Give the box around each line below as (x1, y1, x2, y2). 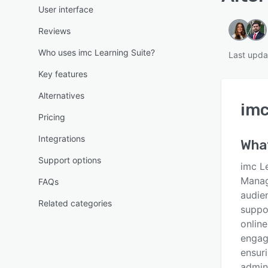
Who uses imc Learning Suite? (38, 47, 155, 57)
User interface (38, 4, 93, 14)
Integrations (38, 133, 85, 144)
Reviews (38, 26, 71, 36)
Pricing (38, 112, 65, 122)
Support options (38, 155, 101, 165)
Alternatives (38, 90, 84, 100)
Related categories (38, 198, 112, 208)
